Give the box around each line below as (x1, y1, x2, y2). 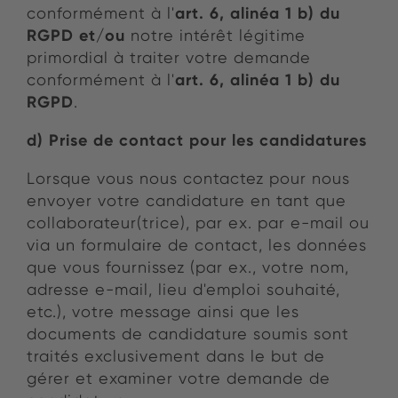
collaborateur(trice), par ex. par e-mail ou (27, 213, 370, 233)
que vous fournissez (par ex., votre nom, (27, 258, 349, 277)
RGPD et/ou (27, 25, 131, 46)
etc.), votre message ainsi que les (27, 302, 299, 322)
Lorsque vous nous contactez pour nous (27, 169, 350, 188)
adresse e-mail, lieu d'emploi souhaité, (27, 280, 340, 299)
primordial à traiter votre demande (27, 48, 311, 68)
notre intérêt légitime (131, 26, 306, 45)
